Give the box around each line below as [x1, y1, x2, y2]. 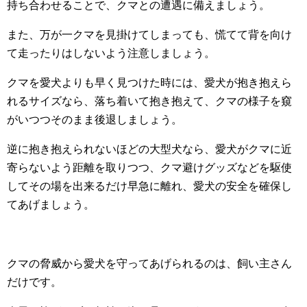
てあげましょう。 [7, 199, 95, 211]
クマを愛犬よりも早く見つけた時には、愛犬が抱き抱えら [7, 77, 292, 89]
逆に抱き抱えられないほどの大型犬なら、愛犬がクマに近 [7, 143, 292, 156]
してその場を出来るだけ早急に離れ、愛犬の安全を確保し [7, 180, 292, 193]
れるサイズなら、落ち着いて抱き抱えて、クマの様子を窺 [7, 95, 292, 108]
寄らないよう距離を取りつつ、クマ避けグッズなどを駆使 [7, 162, 292, 174]
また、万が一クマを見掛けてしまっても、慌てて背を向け [7, 29, 292, 41]
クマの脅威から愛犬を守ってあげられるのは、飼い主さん [7, 258, 292, 270]
